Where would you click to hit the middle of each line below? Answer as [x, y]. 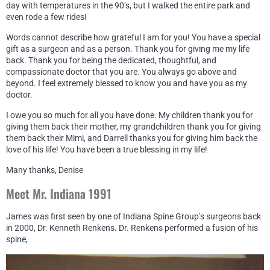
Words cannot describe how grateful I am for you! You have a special [133, 37]
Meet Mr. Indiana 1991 [59, 193]
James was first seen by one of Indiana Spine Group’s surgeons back [133, 216]
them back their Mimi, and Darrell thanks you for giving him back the [132, 138]
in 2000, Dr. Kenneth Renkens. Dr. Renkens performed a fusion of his [132, 228]
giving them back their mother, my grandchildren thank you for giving [133, 126]
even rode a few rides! [46, 17]
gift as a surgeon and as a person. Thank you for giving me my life [128, 49]
